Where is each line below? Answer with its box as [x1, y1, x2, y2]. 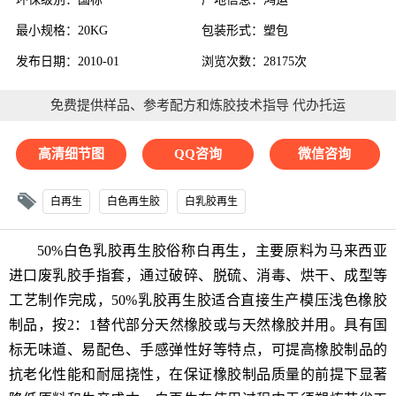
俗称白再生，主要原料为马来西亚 [166, 243, 388, 259]
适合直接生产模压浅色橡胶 [211, 293, 387, 308]
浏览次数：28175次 [202, 55, 308, 69]
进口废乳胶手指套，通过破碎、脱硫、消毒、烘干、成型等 [9, 268, 387, 284]
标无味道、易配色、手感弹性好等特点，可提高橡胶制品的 [9, 342, 387, 358]
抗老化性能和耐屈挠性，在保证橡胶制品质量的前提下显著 [9, 367, 387, 383]
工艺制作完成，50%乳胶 [9, 293, 168, 308]
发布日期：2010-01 [15, 55, 119, 69]
